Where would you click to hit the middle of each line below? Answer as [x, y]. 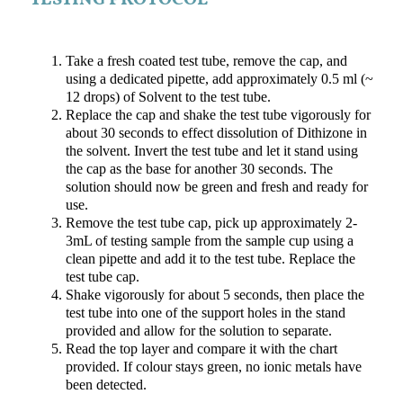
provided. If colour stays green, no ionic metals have [213, 367]
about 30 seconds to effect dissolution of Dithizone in [216, 134]
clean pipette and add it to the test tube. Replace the [210, 260]
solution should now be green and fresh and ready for [216, 188]
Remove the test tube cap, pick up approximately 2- [211, 224]
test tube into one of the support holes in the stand [205, 313]
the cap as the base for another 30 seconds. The [199, 170]
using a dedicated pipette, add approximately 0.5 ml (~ [219, 80]
